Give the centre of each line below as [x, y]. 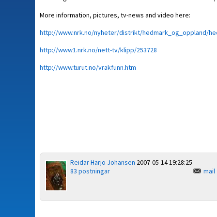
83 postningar [90, 171]
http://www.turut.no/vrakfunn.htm [88, 67]
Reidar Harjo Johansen [103, 162]
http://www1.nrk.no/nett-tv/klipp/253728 [98, 50]
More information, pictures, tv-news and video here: [115, 15]
